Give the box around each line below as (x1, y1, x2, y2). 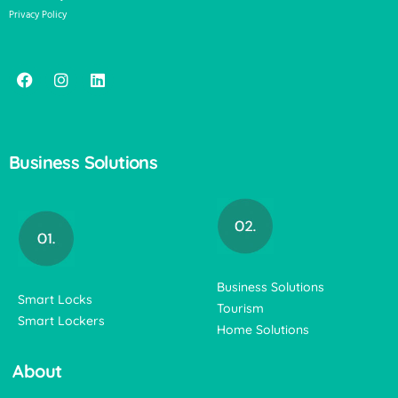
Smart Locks (18, 291, 92, 308)
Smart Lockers (18, 313, 105, 330)
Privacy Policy (9, 8, 67, 22)
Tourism (217, 300, 264, 317)
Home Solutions (217, 322, 309, 338)
